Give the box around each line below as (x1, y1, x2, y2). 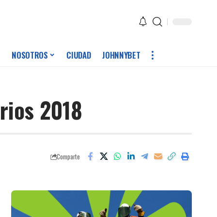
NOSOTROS (12, 49, 48, 62)
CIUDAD (66, 49, 91, 62)
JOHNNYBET (102, 49, 140, 62)
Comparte (57, 152, 80, 161)
